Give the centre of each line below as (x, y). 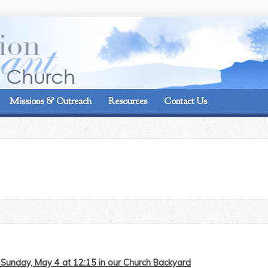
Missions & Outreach (50, 101)
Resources (128, 101)
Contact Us (185, 101)
